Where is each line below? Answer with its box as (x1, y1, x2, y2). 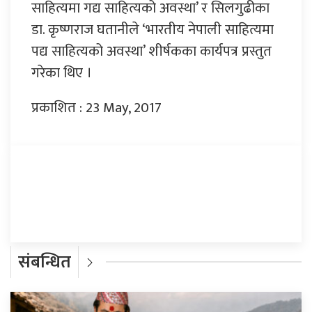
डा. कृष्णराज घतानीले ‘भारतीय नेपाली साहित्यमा (31, 17, 274, 42)
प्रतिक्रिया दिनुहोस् (31, 168, 120, 192)
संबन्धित (18, 247, 71, 276)
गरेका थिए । (31, 60, 92, 85)
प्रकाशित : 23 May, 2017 (31, 95, 162, 120)
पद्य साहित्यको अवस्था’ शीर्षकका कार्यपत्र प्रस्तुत (31, 38, 272, 63)
